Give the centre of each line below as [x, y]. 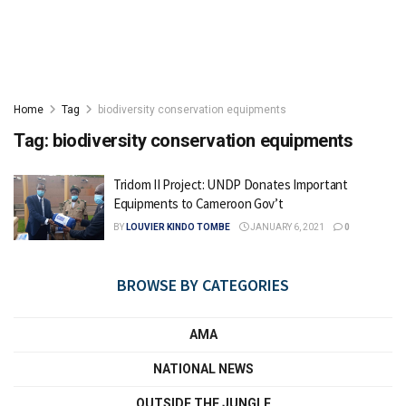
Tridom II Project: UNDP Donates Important [231, 184]
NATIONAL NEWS [203, 368]
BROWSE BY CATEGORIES [203, 285]
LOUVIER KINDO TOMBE [178, 227]
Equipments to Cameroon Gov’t [198, 203]
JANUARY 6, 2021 [286, 227]
